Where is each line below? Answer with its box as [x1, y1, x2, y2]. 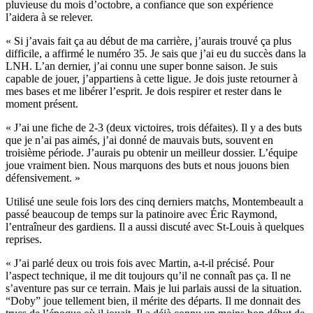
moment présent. [6, 97, 78, 110]
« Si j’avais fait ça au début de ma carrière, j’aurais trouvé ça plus [6, 34, 291, 47]
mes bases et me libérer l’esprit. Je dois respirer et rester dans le [6, 85, 282, 97]
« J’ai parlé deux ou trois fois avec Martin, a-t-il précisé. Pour [6, 256, 274, 269]
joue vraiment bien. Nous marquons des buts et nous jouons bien [6, 159, 289, 171]
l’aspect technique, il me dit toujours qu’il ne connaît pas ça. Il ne [6, 269, 291, 282]
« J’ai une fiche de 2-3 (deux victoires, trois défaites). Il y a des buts [6, 121, 302, 133]
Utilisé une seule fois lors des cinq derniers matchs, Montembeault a [6, 195, 303, 208]
